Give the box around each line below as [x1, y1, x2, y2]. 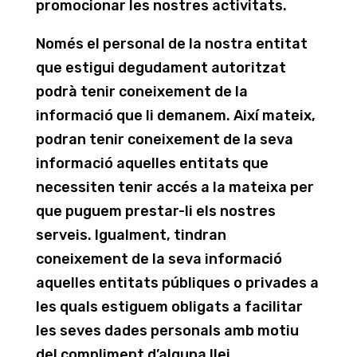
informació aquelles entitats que [35, 155, 269, 172]
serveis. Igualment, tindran [35, 226, 226, 244]
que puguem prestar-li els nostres [35, 202, 276, 220]
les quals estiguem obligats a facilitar [35, 298, 303, 316]
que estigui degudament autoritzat [35, 59, 286, 76]
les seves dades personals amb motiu [35, 322, 299, 339]
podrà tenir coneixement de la [35, 83, 248, 100]
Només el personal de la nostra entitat [35, 35, 308, 53]
